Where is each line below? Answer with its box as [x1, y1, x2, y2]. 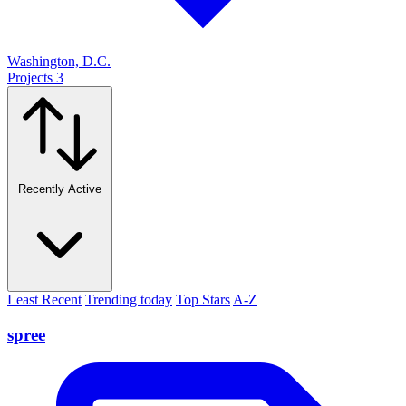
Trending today [85, 292, 172, 308]
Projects [7, 70, 53, 86]
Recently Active [18, 182, 101, 197]
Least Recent [7, 292, 82, 308]
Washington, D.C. [7, 53, 111, 70]
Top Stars [176, 292, 230, 308]
